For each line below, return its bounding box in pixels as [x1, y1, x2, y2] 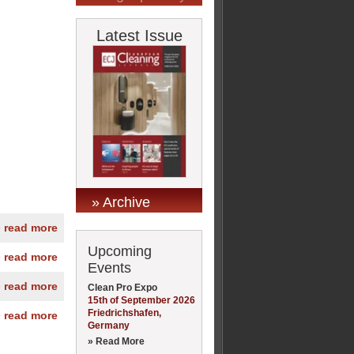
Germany [88, 319, 130, 331]
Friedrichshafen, [88, 307, 161, 318]
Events [88, 259, 131, 276]
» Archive [92, 194, 150, 210]
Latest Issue [96, 27, 183, 44]
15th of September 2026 [88, 294, 195, 306]
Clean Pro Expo [88, 281, 157, 293]
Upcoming [88, 243, 152, 259]
